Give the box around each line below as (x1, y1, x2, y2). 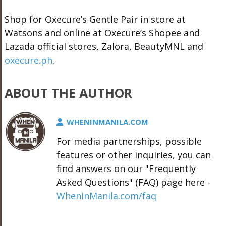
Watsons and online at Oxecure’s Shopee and (4, 26, 200, 39)
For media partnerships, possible (56, 135, 202, 147)
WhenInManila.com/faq (56, 189, 156, 202)
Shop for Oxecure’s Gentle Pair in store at (4, 13, 186, 25)
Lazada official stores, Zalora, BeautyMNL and (4, 40, 203, 52)
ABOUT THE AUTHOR (4, 84, 132, 101)
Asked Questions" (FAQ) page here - (56, 176, 210, 188)
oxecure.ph (4, 53, 52, 66)
